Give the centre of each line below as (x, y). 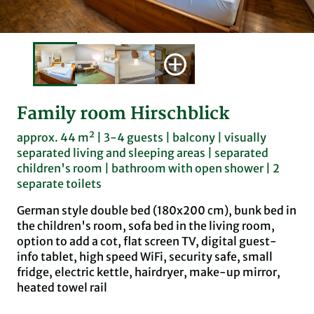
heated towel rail (62, 287)
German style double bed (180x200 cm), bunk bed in (157, 210)
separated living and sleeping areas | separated (143, 152)
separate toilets (59, 183)
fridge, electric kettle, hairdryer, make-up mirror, (149, 272)
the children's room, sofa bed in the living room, (146, 225)
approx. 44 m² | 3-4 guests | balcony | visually (142, 137)
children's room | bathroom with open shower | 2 (148, 168)
